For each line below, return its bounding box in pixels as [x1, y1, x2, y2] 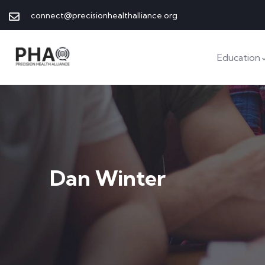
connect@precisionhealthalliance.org [30, 9, 177, 21]
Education [216, 51, 260, 63]
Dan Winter [50, 164, 166, 191]
